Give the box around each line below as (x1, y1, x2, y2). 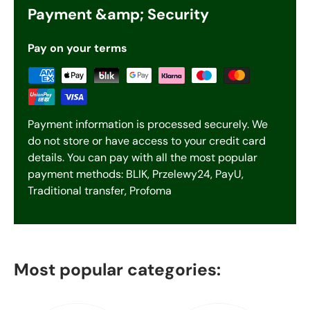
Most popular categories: (14, 258, 221, 281)
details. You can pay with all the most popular (28, 150, 257, 165)
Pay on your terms (28, 41, 127, 56)
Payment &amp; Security (28, 5, 209, 25)
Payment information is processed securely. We (28, 117, 268, 132)
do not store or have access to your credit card (28, 134, 266, 149)
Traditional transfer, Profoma (28, 183, 172, 199)
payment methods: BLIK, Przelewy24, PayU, (28, 167, 244, 182)
